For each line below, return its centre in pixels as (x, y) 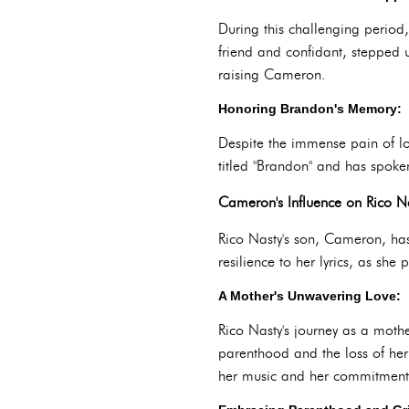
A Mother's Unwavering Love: (309, 296)
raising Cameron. (272, 74)
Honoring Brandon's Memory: (310, 109)
